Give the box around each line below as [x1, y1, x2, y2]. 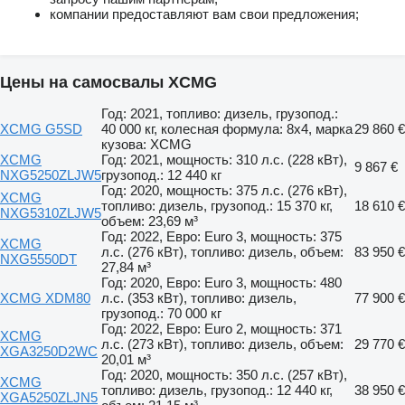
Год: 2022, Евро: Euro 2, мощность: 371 [101, 320, 342, 336]
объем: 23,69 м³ [101, 212, 198, 229]
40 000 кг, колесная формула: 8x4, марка [101, 120, 353, 137]
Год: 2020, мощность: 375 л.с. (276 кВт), [101, 182, 347, 198]
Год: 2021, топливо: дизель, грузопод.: [101, 105, 338, 121]
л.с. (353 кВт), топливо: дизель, [101, 289, 297, 306]
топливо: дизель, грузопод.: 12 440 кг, [101, 381, 333, 398]
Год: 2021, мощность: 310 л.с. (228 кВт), [101, 151, 347, 167]
